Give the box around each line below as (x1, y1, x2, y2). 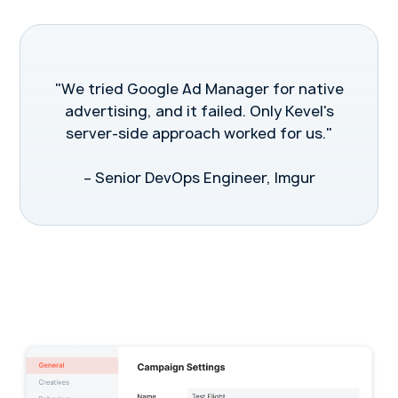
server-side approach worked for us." (66, 123, 332, 143)
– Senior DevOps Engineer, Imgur (83, 167, 315, 187)
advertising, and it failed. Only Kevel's (64, 100, 334, 121)
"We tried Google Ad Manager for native (54, 78, 344, 99)
